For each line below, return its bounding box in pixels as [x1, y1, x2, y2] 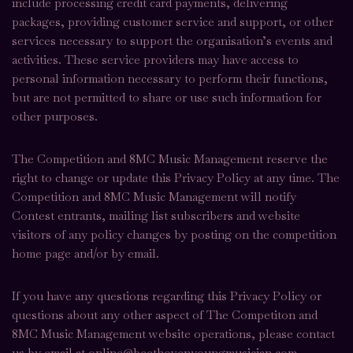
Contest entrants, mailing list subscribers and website [12, 208, 300, 223]
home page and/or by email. [12, 246, 159, 261]
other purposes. [12, 109, 98, 124]
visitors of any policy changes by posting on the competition [12, 227, 336, 242]
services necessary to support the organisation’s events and [12, 33, 333, 48]
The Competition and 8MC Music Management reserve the [12, 151, 328, 166]
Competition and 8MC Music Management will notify [12, 189, 296, 204]
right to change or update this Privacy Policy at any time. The [12, 170, 340, 185]
